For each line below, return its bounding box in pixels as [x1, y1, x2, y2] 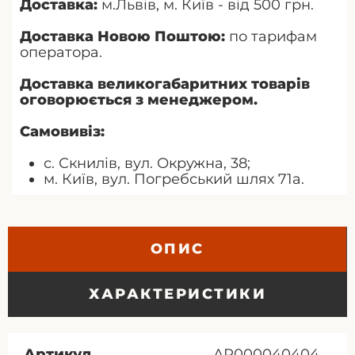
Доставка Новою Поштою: [20, 27, 225, 45]
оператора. [20, 43, 102, 61]
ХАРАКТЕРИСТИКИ [89, 284, 266, 303]
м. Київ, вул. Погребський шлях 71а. [44, 170, 304, 188]
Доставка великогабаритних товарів [20, 74, 310, 93]
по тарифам [225, 27, 317, 45]
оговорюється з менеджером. [20, 90, 258, 109]
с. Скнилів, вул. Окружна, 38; [44, 154, 250, 172]
